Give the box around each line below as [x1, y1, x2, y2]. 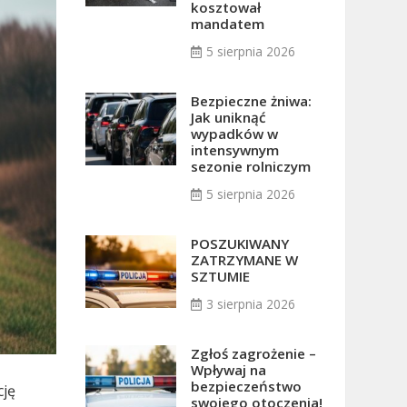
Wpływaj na [190, 361, 266, 379]
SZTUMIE [190, 267, 250, 285]
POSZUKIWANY [190, 234, 289, 253]
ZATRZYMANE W [190, 251, 298, 269]
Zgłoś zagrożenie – [190, 344, 316, 362]
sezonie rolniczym [190, 157, 311, 175]
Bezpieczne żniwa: [190, 92, 312, 110]
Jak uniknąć [190, 108, 266, 126]
